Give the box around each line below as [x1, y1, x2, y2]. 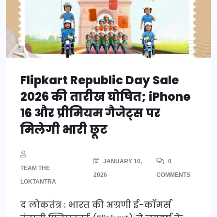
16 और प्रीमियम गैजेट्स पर [20, 105, 160, 122]
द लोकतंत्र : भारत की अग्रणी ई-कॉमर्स [20, 199, 171, 211]
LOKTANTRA [20, 178, 56, 186]
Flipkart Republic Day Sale [20, 72, 179, 89]
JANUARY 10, [102, 158, 142, 165]
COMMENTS [156, 171, 190, 179]
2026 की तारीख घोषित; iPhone [20, 89, 190, 105]
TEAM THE [20, 165, 50, 172]
